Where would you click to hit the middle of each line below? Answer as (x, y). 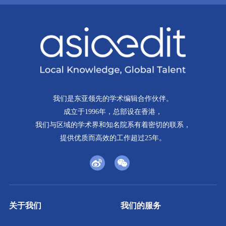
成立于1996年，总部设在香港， (113, 112)
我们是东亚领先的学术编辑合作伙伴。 (113, 99)
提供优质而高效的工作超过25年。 (113, 138)
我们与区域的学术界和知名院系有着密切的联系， (113, 125)
